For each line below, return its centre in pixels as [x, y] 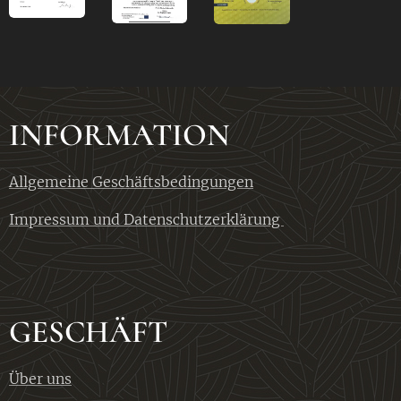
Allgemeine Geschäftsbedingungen [131, 182]
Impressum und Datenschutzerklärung [146, 219]
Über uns [40, 379]
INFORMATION [119, 135]
